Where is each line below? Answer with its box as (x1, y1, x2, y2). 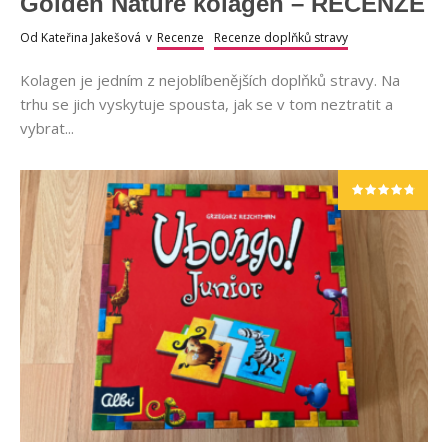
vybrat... (20, 118, 74, 139)
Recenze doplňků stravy (214, 29, 348, 47)
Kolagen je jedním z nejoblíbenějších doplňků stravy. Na (20, 70, 400, 91)
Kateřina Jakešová (41, 29, 141, 47)
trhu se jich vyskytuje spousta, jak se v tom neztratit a (20, 94, 393, 115)
